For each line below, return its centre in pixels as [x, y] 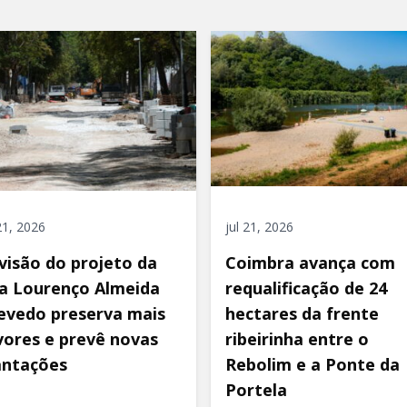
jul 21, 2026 [259, 227]
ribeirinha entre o [297, 339]
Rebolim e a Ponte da [313, 365]
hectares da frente [302, 314]
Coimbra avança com [310, 263]
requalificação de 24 [306, 288]
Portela [256, 390]
